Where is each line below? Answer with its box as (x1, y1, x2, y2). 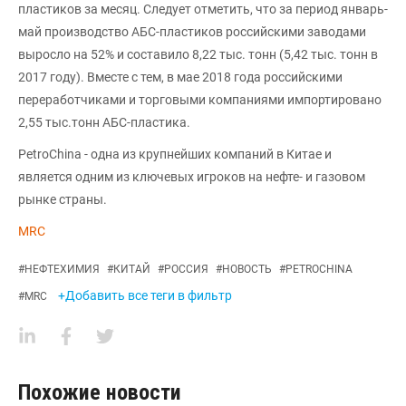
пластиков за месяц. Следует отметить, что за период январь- (18, 2, 388, 16)
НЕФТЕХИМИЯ (24, 263, 100, 275)
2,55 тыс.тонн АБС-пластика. (18, 115, 190, 130)
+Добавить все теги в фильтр (58, 288, 232, 303)
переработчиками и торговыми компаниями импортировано (18, 92, 382, 107)
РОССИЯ (164, 263, 208, 275)
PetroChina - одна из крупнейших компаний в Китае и (18, 147, 332, 161)
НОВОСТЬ (222, 263, 272, 275)
